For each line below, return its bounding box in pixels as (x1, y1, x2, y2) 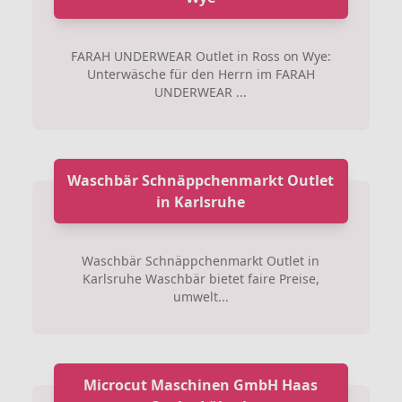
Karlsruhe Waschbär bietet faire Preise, (82, 270, 319, 287)
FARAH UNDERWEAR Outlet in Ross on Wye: (70, 48, 331, 65)
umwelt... (172, 288, 229, 305)
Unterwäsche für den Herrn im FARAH (86, 66, 315, 83)
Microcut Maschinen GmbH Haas (83, 375, 319, 395)
